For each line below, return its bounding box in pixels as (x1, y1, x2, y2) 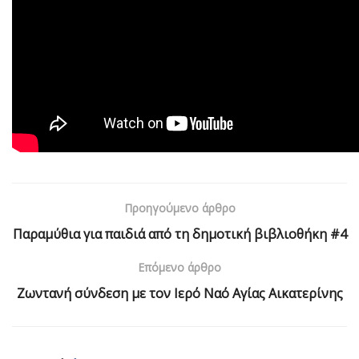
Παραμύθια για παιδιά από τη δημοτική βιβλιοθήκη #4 (12, 224, 347, 243)
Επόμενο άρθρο (138, 259, 221, 275)
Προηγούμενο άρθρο (123, 200, 236, 216)
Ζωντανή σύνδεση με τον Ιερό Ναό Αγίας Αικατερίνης (16, 284, 343, 302)
